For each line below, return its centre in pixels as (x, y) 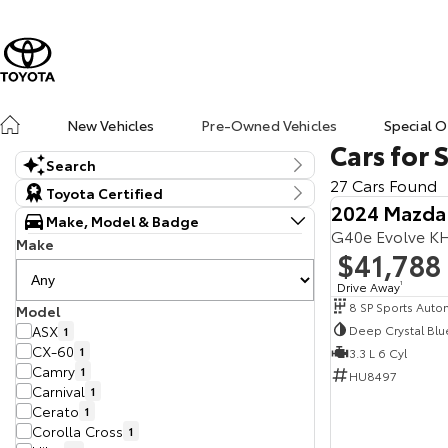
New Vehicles (110, 125)
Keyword (46, 188)
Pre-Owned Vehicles (269, 125)
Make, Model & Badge (122, 221)
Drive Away (368, 286)
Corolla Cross (77, 431)
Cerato (55, 411)
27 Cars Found (383, 184)
